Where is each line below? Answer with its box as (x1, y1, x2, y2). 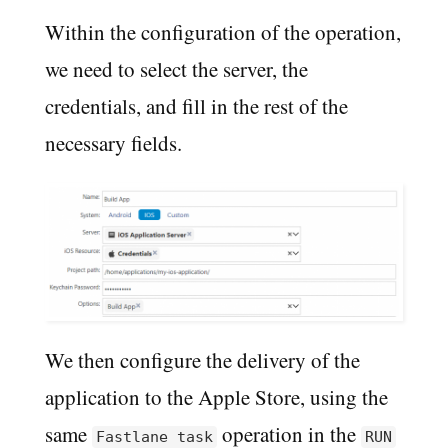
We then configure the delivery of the (44, 345, 360, 374)
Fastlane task (95, 427, 213, 446)
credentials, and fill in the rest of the (44, 92, 348, 121)
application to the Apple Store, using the (44, 382, 388, 411)
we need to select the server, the (44, 55, 308, 84)
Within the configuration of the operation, (44, 18, 401, 47)
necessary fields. (44, 129, 182, 158)
